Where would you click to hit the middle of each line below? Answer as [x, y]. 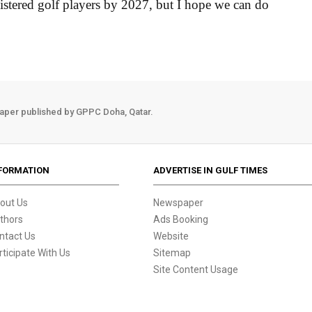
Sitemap [172, 252]
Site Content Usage [196, 269]
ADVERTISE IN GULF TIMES [211, 170]
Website [171, 236]
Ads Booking [181, 219]
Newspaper [179, 202]
